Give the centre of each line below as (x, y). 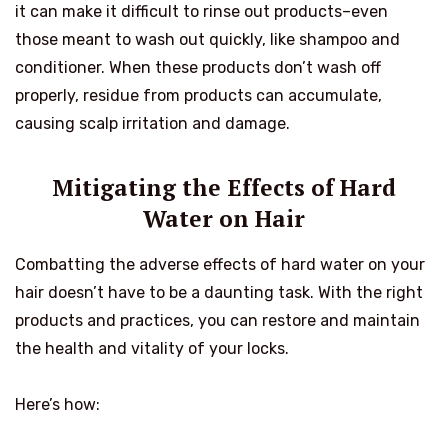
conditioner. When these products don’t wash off (198, 67)
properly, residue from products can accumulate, (198, 95)
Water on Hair (224, 219)
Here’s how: (57, 405)
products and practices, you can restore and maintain (217, 321)
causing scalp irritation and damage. (152, 123)
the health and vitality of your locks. (152, 349)
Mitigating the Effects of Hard (224, 188)
